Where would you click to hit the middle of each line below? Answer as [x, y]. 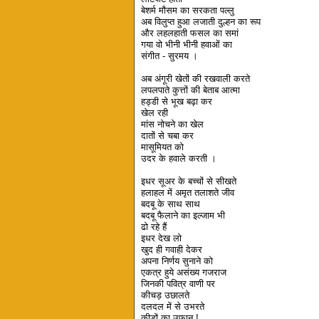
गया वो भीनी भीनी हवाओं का [187, 45]
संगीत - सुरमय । [170, 56]
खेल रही [155, 113]
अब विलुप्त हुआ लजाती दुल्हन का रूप [201, 22]
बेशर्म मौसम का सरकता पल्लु [188, 11]
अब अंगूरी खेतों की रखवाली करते [196, 79]
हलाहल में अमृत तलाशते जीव [188, 193]
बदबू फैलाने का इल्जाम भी [183, 216]
